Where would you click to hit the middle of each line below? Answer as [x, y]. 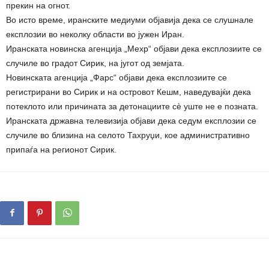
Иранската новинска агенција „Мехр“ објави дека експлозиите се [134, 49]
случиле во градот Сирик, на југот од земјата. [95, 63]
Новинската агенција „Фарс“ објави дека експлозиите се [116, 78]
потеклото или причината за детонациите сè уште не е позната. [132, 107]
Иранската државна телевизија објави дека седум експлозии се [131, 121]
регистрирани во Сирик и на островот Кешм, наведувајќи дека [128, 92]
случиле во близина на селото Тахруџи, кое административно [128, 135]
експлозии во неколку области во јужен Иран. [95, 35]
